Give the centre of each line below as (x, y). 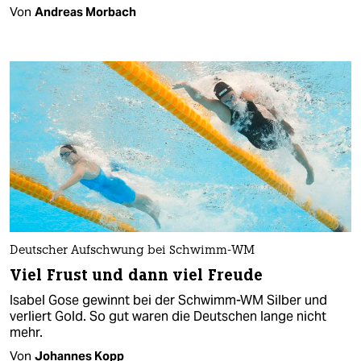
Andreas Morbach (85, 11)
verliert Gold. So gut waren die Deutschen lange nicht (168, 317)
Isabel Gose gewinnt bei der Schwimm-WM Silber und (168, 301)
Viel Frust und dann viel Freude (137, 276)
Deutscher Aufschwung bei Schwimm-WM (132, 251)
